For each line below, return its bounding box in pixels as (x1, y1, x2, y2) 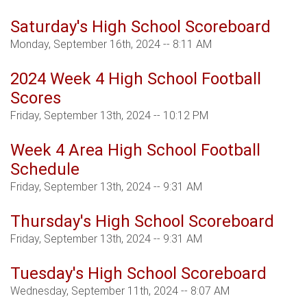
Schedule (10, 160, 79, 180)
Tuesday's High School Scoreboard (10, 264, 267, 284)
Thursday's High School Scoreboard (10, 212, 274, 232)
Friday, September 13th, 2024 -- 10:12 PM (10, 109, 208, 123)
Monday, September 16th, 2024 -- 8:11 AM (10, 38, 212, 51)
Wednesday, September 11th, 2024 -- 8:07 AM (10, 284, 230, 298)
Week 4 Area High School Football (10, 140, 260, 160)
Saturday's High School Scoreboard (10, 17, 271, 37)
